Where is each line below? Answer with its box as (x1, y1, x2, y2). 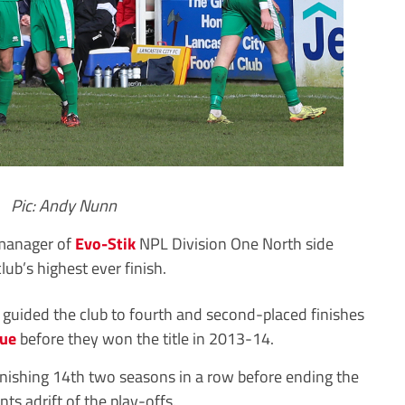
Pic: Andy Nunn (10, 193, 117, 218)
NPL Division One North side (136, 231, 334, 256)
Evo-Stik (75, 231, 136, 256)
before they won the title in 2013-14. (16, 325, 274, 351)
